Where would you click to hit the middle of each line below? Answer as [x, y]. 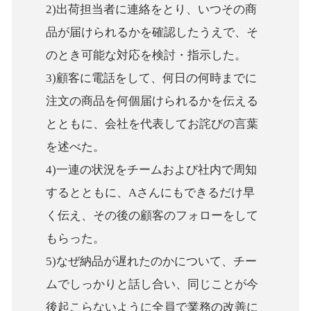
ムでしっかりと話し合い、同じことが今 [152, 285]
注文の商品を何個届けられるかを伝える [152, 101]
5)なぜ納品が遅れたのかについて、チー [152, 262]
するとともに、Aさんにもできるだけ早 [151, 193]
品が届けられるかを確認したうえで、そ [152, 33]
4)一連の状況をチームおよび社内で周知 [152, 170]
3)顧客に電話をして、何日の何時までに [152, 78]
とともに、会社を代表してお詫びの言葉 [152, 124]
